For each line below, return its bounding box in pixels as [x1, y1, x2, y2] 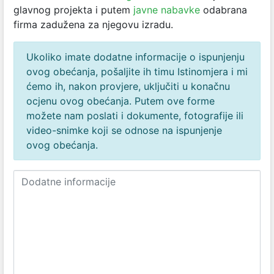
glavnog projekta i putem [13, 4, 133, 16]
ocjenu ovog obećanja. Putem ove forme [26, 95, 215, 107]
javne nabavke [133, 4, 200, 16]
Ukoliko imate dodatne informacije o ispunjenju [26, 51, 245, 63]
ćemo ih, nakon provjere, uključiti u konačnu [26, 80, 230, 92]
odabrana [200, 4, 247, 16]
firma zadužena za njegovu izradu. [13, 18, 173, 31]
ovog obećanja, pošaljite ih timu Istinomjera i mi [26, 65, 248, 78]
